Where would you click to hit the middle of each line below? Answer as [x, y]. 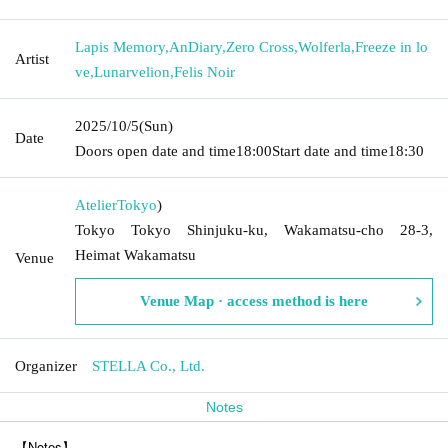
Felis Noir [204, 71]
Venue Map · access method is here [254, 300]
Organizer [46, 365]
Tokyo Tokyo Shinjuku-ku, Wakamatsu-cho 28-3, [254, 229]
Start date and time [330, 150]
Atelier [96, 204]
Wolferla [324, 46]
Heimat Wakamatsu [135, 254]
